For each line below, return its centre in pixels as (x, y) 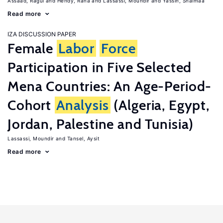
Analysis (82, 105)
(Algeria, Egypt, (160, 105)
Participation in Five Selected (100, 67)
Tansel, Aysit (83, 138)
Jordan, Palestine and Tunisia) (101, 124)
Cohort (31, 105)
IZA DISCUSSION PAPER (42, 34)
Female (32, 48)
